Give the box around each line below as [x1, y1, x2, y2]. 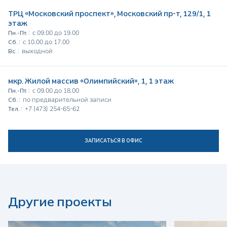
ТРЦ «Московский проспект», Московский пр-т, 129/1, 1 [8, 9, 211, 18]
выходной [22, 47, 53, 55]
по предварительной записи [23, 96, 111, 104]
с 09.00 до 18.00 [32, 87, 79, 95]
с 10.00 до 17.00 [23, 38, 69, 46]
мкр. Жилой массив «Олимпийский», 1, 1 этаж [8, 77, 174, 86]
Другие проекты [8, 194, 112, 210]
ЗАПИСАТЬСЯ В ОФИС [85, 137, 142, 144]
